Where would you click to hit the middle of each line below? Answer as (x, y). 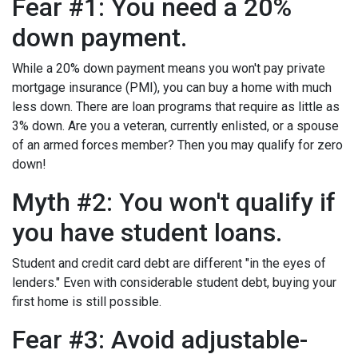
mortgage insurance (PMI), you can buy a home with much (172, 87)
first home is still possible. (87, 301)
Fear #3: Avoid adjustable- (160, 339)
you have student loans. (147, 232)
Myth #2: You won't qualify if (174, 202)
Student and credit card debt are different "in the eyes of (169, 263)
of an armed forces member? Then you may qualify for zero (177, 145)
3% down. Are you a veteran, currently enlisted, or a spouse (175, 125)
